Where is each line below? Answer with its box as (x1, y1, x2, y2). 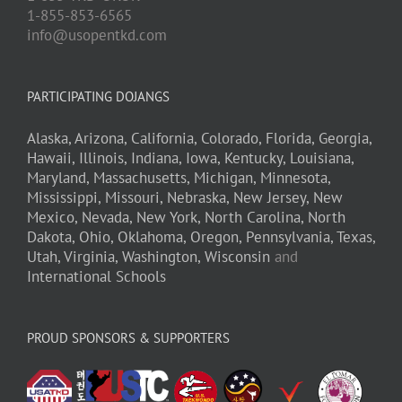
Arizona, (74, 128, 127, 149)
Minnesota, (260, 168, 330, 188)
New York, (136, 207, 200, 228)
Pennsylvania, (246, 227, 333, 248)
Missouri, (105, 188, 162, 208)
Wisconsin (205, 247, 270, 267)
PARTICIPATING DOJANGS (27, 88, 170, 106)
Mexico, (27, 207, 77, 228)
